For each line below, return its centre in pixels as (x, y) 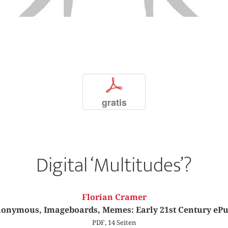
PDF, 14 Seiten (114, 222)
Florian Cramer (114, 197)
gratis (114, 102)
